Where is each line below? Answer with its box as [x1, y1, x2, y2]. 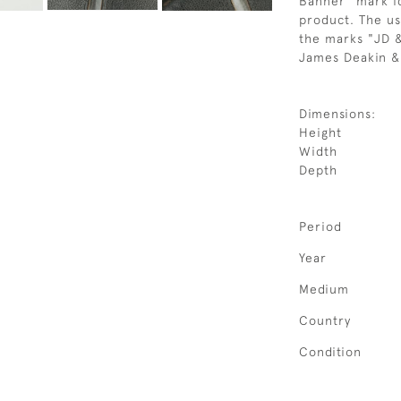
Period [299, 219, 342, 234]
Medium [299, 282, 349, 296]
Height [299, 125, 342, 140]
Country [299, 313, 351, 328]
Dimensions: [299, 107, 376, 121]
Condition [299, 345, 362, 359]
